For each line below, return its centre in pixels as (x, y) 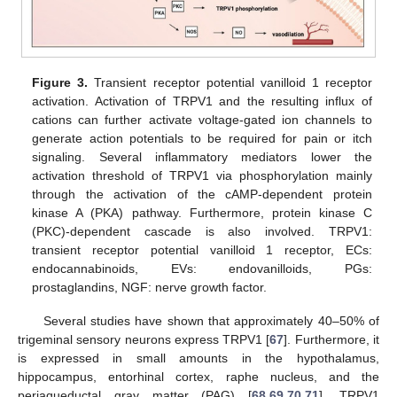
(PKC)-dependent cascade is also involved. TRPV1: (202, 231)
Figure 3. (60, 82)
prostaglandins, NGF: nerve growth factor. (150, 287)
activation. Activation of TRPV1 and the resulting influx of (202, 101)
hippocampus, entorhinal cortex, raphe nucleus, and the (198, 376)
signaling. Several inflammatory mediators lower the (202, 156)
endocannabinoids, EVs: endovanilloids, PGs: (202, 268)
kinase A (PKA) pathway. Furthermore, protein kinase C (202, 212)
